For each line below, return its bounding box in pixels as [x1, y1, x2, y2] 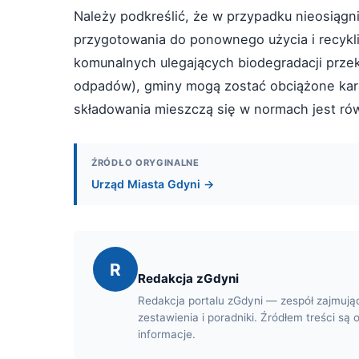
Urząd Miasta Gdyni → [91, 177, 214, 191]
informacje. [138, 328, 196, 341]
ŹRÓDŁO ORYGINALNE [91, 157, 200, 168]
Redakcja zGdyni [138, 271, 239, 286]
